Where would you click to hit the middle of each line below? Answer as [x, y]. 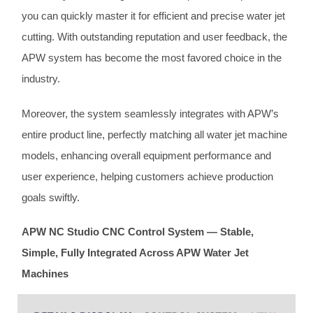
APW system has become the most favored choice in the [152, 58]
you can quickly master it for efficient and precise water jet [154, 16]
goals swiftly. [51, 197]
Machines [45, 274]
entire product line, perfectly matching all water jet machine [155, 134]
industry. [41, 79]
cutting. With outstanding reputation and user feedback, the [155, 37]
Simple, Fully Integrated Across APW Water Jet [136, 253]
